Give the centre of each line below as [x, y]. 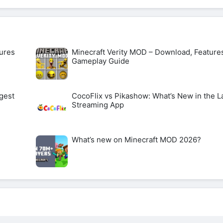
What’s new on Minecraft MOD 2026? [136, 139]
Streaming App [98, 105]
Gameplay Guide [101, 61]
